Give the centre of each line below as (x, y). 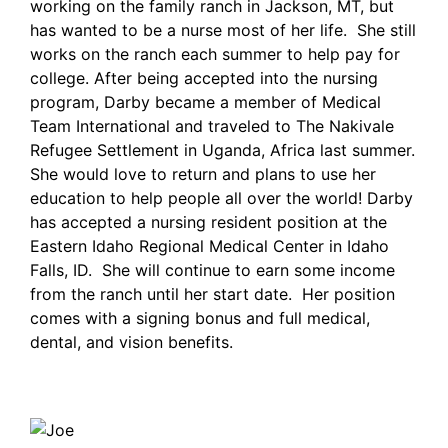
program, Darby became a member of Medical (205, 102)
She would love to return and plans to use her (203, 174)
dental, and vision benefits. (131, 342)
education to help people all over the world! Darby (221, 198)
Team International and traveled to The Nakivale (212, 126)
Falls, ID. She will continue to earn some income (212, 270)
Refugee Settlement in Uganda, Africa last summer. (222, 150)
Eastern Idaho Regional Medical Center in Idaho (209, 246)
